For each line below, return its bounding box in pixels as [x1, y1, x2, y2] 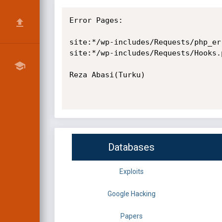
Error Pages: [69, 16, 123, 25]
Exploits [119, 167, 144, 176]
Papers [120, 212, 143, 221]
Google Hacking [107, 190, 156, 198]
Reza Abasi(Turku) [69, 70, 145, 79]
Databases [108, 141, 155, 154]
